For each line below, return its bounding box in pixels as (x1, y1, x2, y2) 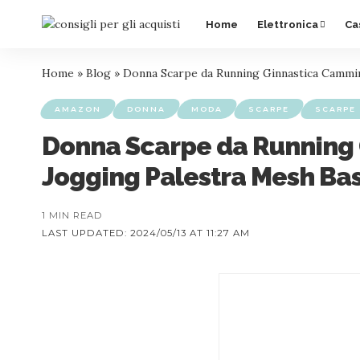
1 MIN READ (42, 210, 103, 221)
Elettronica (257, 18, 318, 31)
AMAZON (55, 104, 101, 113)
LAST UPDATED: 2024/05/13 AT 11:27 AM (42, 227, 250, 239)
